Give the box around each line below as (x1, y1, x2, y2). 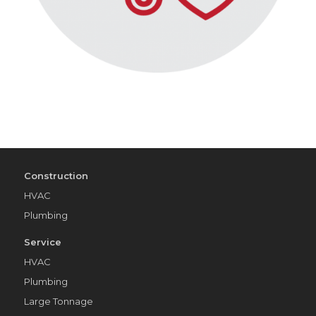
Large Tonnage (23, 295, 93, 307)
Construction (23, 169, 88, 181)
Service (23, 236, 61, 248)
